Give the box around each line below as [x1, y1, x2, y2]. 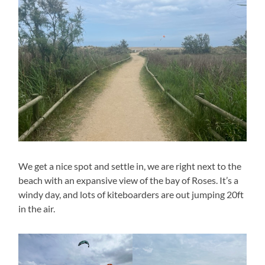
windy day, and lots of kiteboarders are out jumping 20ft [18, 189, 244, 200]
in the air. [18, 203, 56, 214]
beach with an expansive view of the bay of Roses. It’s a [18, 174, 239, 186]
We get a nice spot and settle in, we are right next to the [18, 160, 242, 172]
